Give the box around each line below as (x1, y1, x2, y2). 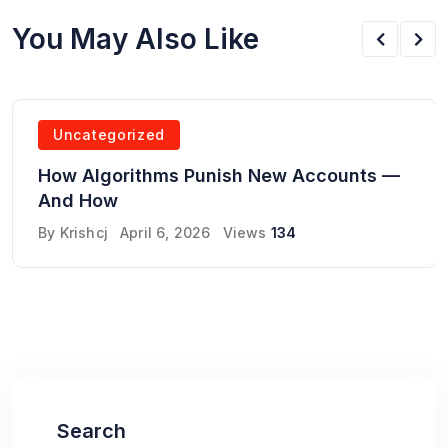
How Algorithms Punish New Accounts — (38, 164, 400, 186)
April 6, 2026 (120, 223, 211, 241)
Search (57, 419, 126, 444)
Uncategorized (53, 125, 166, 143)
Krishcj (59, 223, 109, 241)
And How (38, 189, 118, 211)
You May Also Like (12, 21, 259, 56)
